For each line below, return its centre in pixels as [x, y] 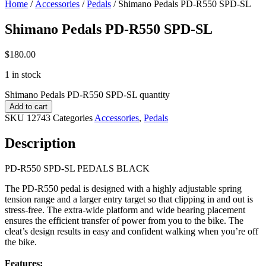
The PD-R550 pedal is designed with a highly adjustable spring [123, 188]
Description [40, 143]
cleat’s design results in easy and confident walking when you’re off [132, 231]
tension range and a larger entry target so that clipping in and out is [129, 199]
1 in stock [23, 74]
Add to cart [28, 106]
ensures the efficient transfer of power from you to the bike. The [124, 220]
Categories [73, 118]
